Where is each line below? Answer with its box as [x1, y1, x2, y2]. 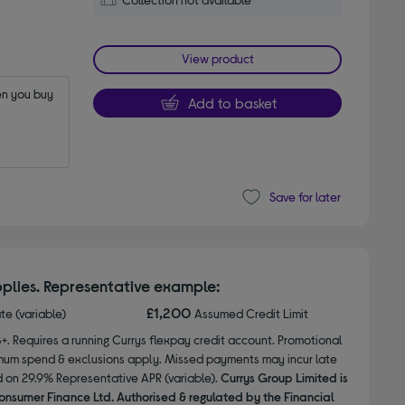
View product [181, 50, 254, 66]
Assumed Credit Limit [194, 305, 309, 321]
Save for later [268, 189, 341, 205]
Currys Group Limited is [220, 369, 348, 385]
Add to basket [187, 93, 277, 111]
